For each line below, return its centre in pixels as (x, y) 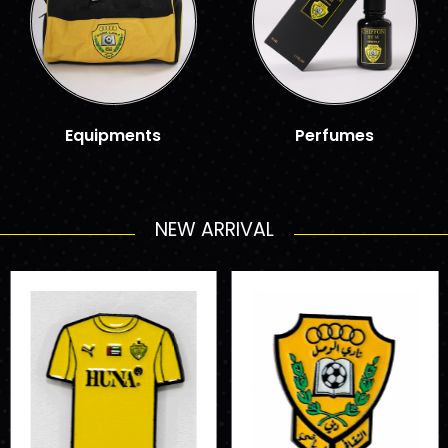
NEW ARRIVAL (214, 229)
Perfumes (335, 135)
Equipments (113, 135)
